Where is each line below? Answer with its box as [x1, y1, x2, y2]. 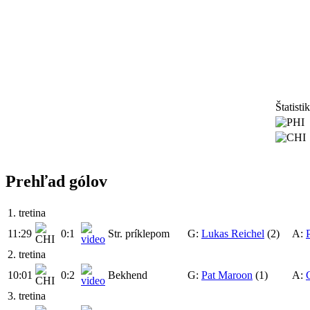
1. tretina [8, 206, 46, 219]
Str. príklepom [108, 227, 170, 239]
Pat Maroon [201, 268, 253, 281]
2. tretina [8, 248, 46, 260]
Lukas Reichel [201, 227, 264, 239]
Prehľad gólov [6, 172, 107, 190]
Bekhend [108, 268, 147, 281]
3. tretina [8, 289, 46, 302]
